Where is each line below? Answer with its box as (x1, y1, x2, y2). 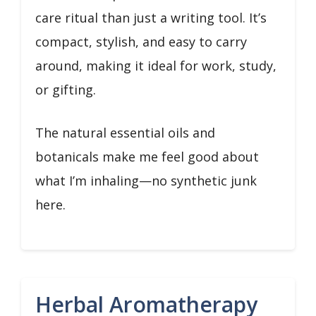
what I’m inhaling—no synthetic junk (35, 172, 257, 189)
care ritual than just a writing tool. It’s (35, 9, 267, 26)
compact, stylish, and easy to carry (35, 33, 247, 50)
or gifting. (35, 81, 96, 98)
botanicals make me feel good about (35, 148, 259, 165)
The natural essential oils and (35, 124, 215, 141)
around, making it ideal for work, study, (35, 57, 276, 74)
